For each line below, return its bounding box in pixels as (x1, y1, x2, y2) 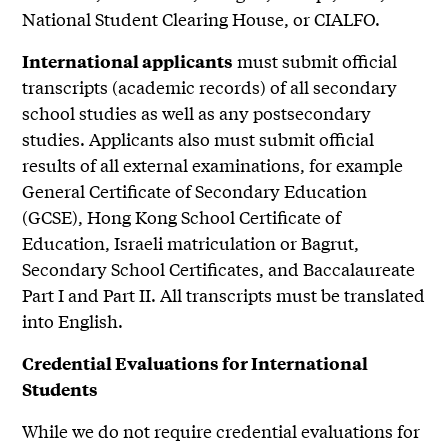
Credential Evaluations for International (22, 351, 369, 376)
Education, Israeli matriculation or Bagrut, (22, 230, 360, 256)
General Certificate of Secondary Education (22, 178, 368, 204)
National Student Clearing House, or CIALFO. (22, 6, 381, 32)
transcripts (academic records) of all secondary (22, 74, 398, 100)
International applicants (22, 49, 234, 74)
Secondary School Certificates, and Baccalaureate (22, 256, 416, 282)
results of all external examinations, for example (22, 152, 404, 178)
